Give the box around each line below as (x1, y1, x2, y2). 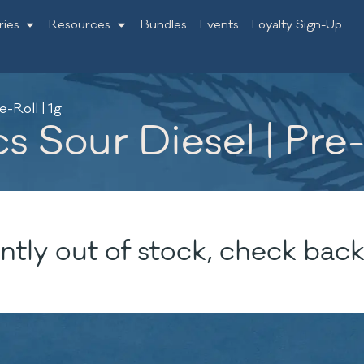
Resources (49, 17, 111, 32)
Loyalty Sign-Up (251, 17, 342, 32)
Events (199, 17, 239, 32)
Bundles (140, 17, 187, 32)
